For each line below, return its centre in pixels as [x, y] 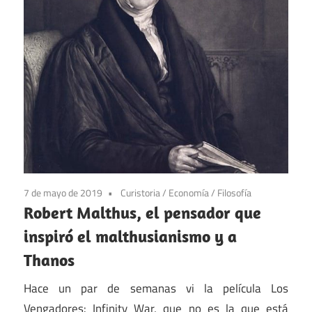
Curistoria [140, 193]
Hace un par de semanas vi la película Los [156, 288]
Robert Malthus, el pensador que [142, 213]
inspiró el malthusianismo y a [130, 236]
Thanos [49, 260]
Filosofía [234, 193]
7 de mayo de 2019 [63, 193]
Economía [189, 193]
